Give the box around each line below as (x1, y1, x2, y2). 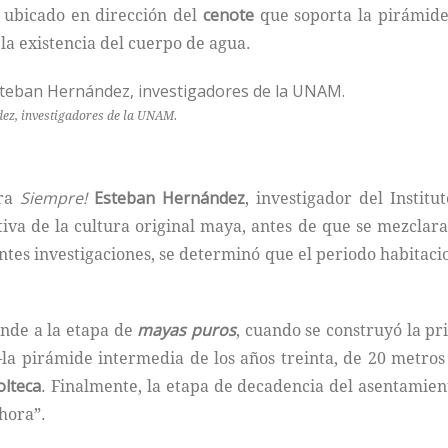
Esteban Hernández (94, 187, 246, 210)
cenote (202, 4, 254, 27)
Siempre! (20, 187, 88, 210)
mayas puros (137, 319, 236, 342)
